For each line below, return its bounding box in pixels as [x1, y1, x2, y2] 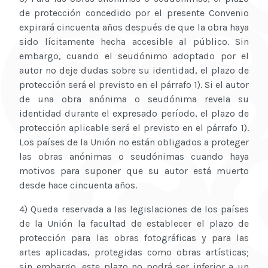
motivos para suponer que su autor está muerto [19, 165, 249, 177]
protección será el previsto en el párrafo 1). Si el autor [19, 79, 249, 91]
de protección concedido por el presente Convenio [19, 7, 249, 19]
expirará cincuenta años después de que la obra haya [19, 22, 249, 33]
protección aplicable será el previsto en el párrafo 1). [19, 122, 249, 134]
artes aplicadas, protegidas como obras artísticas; [19, 246, 249, 258]
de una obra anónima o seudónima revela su [19, 93, 249, 105]
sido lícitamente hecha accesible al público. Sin [19, 36, 249, 48]
